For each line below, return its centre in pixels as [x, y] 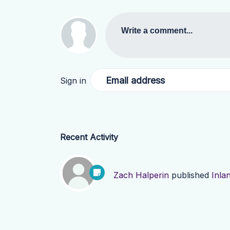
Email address [135, 80]
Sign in [73, 80]
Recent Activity [89, 137]
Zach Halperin [141, 175]
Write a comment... [157, 31]
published [190, 175]
